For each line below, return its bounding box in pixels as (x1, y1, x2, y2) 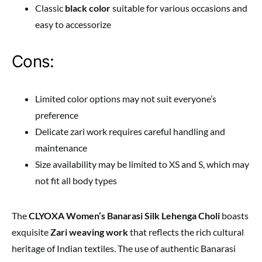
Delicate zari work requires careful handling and (35, 125, 225, 137)
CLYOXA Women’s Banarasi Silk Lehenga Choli (29, 209, 220, 221)
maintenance (35, 142, 87, 153)
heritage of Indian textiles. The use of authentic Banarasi (12, 242, 236, 254)
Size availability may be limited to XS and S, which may (35, 158, 249, 170)
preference (35, 109, 78, 120)
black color (65, 2, 111, 13)
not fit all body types (35, 174, 117, 186)
